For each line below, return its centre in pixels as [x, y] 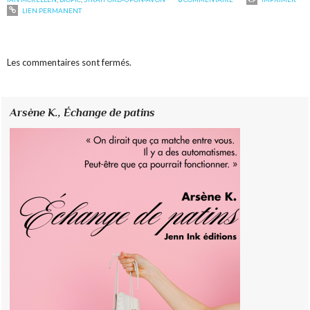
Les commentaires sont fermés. [70, 63]
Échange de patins [110, 113]
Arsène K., [37, 113]
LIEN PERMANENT [52, 11]
